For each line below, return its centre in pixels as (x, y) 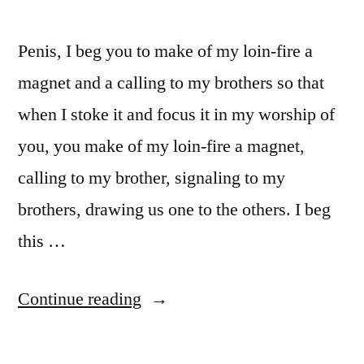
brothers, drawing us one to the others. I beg (174, 209)
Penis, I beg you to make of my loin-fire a (165, 51)
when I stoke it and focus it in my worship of (176, 114)
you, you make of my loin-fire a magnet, (161, 146)
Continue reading (80, 299)
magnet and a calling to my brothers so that (171, 82)
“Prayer (168, 298)
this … (42, 241)
